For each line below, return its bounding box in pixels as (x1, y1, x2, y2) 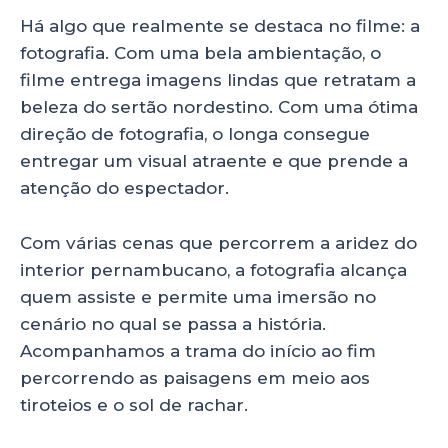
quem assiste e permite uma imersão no (20, 286, 376, 307)
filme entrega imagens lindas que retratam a (20, 70, 416, 91)
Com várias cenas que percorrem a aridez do (20, 232, 417, 253)
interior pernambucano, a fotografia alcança (20, 259, 407, 280)
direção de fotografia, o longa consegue (20, 124, 370, 145)
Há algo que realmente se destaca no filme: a (20, 16, 420, 37)
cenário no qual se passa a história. (20, 313, 326, 334)
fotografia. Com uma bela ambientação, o (20, 43, 381, 64)
